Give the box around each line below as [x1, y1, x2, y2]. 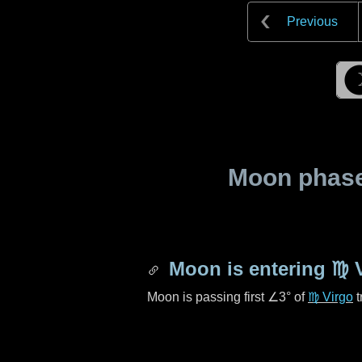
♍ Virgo [308, 290, 353, 304]
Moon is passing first [147, 290, 267, 304]
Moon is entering [163, 258, 331, 280]
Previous [286, 15, 338, 28]
